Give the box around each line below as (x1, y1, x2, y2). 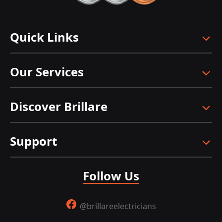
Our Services (10, 63, 84, 80)
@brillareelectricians (77, 201, 156, 212)
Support (10, 133, 57, 150)
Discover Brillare (10, 98, 108, 115)
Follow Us (83, 167, 139, 184)
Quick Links (10, 29, 79, 46)
